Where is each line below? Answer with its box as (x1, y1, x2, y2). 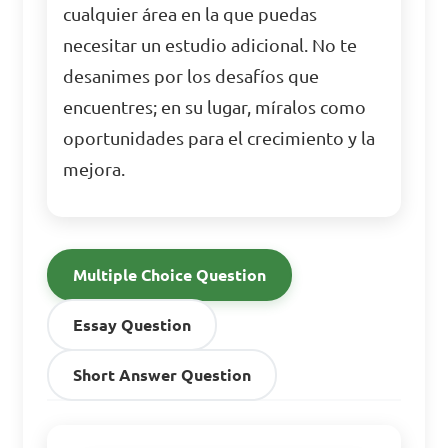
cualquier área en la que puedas (63, 5, 318, 24)
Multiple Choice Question (73, 266, 267, 284)
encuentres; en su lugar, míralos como (63, 98, 367, 117)
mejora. (63, 160, 126, 179)
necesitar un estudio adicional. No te (63, 36, 358, 55)
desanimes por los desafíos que (63, 67, 320, 86)
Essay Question (73, 316, 192, 334)
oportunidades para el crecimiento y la (63, 129, 376, 148)
